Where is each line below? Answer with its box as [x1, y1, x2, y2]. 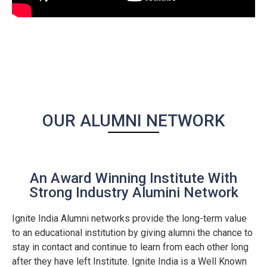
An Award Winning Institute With [30, 169, 237, 187]
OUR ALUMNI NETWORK [42, 110, 225, 131]
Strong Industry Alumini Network [29, 184, 238, 201]
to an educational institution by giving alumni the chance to [12, 226, 253, 238]
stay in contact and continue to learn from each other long [12, 241, 249, 253]
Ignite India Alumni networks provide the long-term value [12, 212, 247, 224]
